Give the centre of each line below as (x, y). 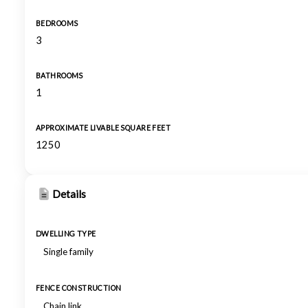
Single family (68, 252)
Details (69, 194)
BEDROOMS (57, 23)
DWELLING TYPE (66, 234)
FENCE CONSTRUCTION (79, 288)
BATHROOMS (59, 76)
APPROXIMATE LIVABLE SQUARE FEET (103, 128)
